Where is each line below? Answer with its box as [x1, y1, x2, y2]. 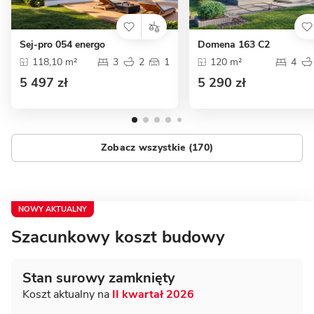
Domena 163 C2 [198, 37, 270, 51]
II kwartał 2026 [112, 286, 194, 302]
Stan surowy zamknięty [22, 268, 175, 287]
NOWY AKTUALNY [18, 203, 87, 214]
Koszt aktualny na [22, 286, 112, 302]
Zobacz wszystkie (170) [100, 141, 214, 155]
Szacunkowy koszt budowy [11, 225, 225, 248]
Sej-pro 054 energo [20, 37, 105, 51]
